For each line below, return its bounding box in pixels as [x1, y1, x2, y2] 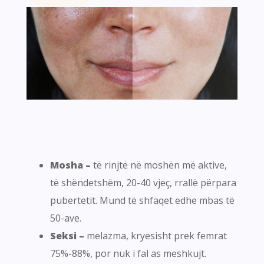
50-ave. [50, 212, 81, 225]
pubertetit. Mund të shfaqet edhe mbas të [50, 194, 235, 207]
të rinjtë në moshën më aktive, [91, 159, 227, 172]
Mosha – [50, 159, 91, 172]
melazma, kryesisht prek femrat [87, 229, 227, 243]
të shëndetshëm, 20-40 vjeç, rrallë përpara [50, 176, 236, 190]
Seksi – [50, 229, 87, 243]
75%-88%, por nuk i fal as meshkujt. [50, 247, 206, 260]
